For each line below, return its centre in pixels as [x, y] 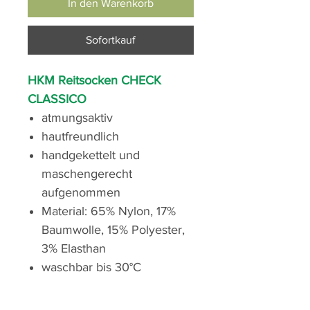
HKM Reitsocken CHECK [94, 81]
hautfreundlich [80, 137]
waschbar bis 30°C [91, 267]
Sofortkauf [111, 40]
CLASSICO [57, 99]
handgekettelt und [91, 155]
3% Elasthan [74, 249]
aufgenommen [81, 193]
